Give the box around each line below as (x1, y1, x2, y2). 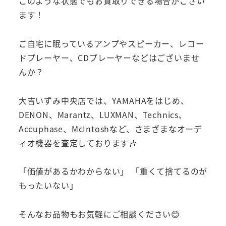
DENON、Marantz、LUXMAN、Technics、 (18, 108, 187, 121)
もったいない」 (18, 179, 78, 192)
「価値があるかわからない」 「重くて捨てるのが (18, 165, 208, 178)
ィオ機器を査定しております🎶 (18, 136, 137, 149)
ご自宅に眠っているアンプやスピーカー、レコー (18, 37, 204, 49)
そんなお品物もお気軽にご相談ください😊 (18, 208, 180, 220)
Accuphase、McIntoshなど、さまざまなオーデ (18, 122, 202, 135)
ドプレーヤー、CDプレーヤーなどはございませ (18, 51, 200, 64)
